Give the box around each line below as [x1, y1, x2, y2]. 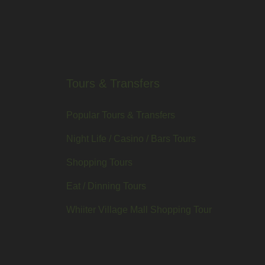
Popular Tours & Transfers [66, 109, 175, 120]
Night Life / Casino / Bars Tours [66, 133, 196, 144]
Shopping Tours [66, 157, 132, 167]
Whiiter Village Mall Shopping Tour [66, 204, 212, 215]
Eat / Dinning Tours [66, 180, 146, 191]
